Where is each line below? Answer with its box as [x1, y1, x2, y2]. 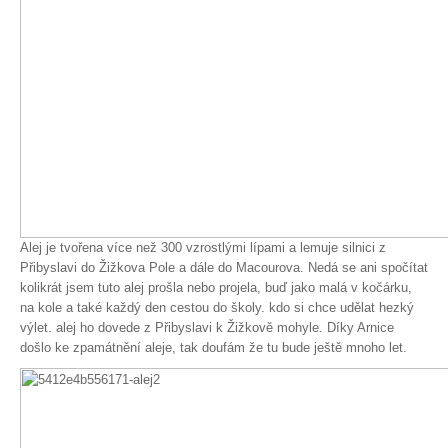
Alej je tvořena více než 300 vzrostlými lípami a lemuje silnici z [20, 240, 386, 255]
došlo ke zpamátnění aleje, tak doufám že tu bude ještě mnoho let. [20, 340, 407, 355]
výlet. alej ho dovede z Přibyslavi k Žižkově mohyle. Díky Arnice [20, 320, 394, 335]
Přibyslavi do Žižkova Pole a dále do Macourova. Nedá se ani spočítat [20, 260, 428, 275]
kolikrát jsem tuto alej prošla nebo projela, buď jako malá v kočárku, [20, 280, 412, 295]
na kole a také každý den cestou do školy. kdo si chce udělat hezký [20, 300, 414, 315]
